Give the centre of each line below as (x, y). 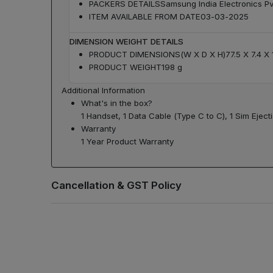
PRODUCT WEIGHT (125, 67)
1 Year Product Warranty (127, 141)
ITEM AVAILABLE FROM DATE (145, 16)
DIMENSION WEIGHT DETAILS (126, 41)
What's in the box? (117, 103)
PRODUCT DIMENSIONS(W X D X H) (157, 54)
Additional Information (103, 90)
